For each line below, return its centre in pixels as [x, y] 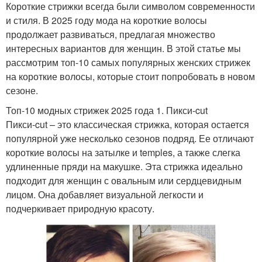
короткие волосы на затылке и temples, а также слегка [123, 153]
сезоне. [22, 91]
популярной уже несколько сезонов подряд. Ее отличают [130, 139]
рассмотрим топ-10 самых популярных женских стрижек [128, 63]
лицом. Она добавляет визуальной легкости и [105, 195]
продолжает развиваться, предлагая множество [111, 35]
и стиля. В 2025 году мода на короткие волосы [106, 20]
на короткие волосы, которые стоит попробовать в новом [130, 77]
